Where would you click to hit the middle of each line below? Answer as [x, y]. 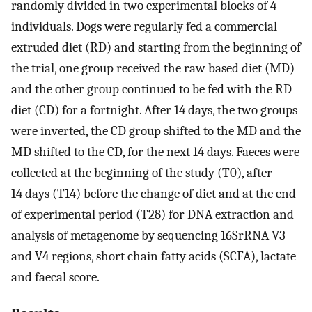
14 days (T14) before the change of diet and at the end [154, 194]
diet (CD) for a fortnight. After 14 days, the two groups [154, 110]
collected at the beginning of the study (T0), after [142, 173]
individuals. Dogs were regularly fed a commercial [144, 27]
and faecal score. [55, 278]
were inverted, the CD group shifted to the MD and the [156, 131]
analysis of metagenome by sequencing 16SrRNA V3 [148, 236]
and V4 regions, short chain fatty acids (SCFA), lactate [154, 257]
